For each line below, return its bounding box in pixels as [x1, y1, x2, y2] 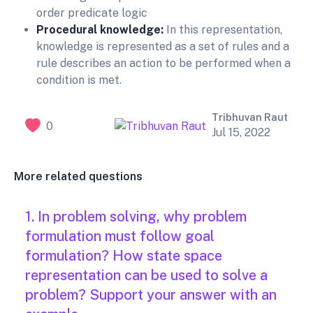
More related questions [14, 170, 143, 184]
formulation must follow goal [25, 228, 214, 245]
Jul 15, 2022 [212, 126, 270, 140]
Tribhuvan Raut [212, 112, 288, 124]
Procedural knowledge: [36, 23, 163, 37]
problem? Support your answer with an [25, 286, 277, 304]
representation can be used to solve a [25, 267, 268, 284]
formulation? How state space [25, 247, 222, 265]
